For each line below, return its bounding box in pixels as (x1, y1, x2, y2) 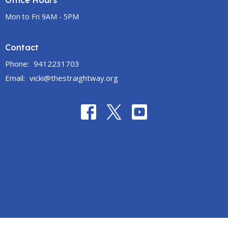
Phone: (5, 59, 31, 69)
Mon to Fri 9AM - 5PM (5, 11, 79, 21)
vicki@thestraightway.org (30, 73, 118, 83)
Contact (5, 42, 39, 52)
